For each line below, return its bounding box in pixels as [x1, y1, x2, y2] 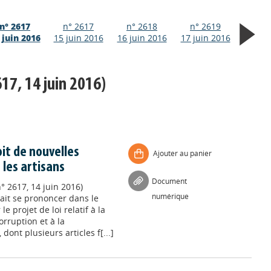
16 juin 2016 [117, 32, 167, 44]
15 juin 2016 [53, 32, 103, 44]
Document [152, 176, 188, 186]
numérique [152, 191, 189, 201]
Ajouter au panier [153, 148, 212, 158]
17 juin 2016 [180, 32, 230, 44]
